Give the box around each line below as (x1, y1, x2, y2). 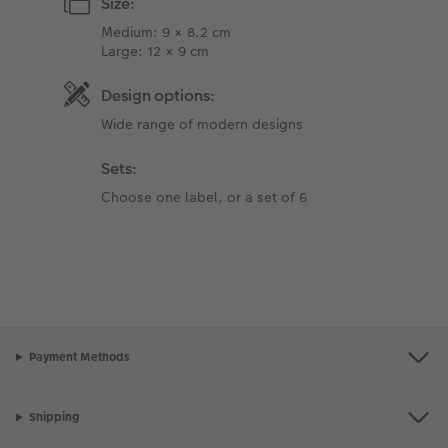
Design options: (101, 83, 216, 107)
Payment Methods (28, 349, 130, 366)
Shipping (28, 409, 79, 426)
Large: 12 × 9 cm (101, 40, 210, 61)
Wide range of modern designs (101, 113, 304, 134)
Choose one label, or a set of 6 (101, 186, 308, 207)
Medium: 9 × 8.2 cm (101, 21, 232, 42)
